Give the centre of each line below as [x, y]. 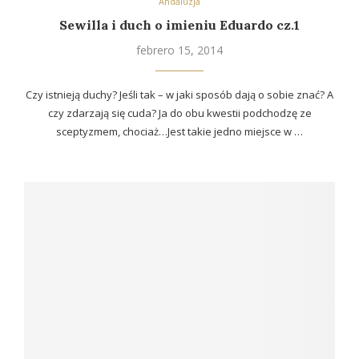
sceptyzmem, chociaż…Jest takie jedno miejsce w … [179, 131]
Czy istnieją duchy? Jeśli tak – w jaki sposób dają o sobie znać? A [179, 94]
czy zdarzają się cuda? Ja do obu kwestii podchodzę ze [179, 113]
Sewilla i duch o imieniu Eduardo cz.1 [179, 24]
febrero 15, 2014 [179, 50]
